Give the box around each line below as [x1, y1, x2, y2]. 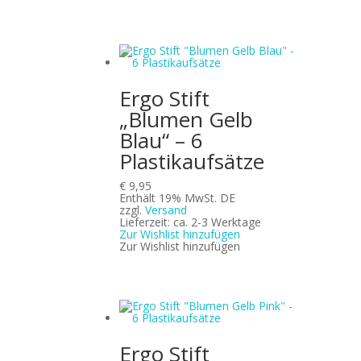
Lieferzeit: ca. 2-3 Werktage [119, 214, 262, 230]
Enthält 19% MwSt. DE [119, 190, 236, 206]
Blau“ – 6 [119, 126, 204, 156]
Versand [145, 202, 188, 218]
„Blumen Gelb [119, 105, 254, 135]
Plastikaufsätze [119, 147, 265, 176]
